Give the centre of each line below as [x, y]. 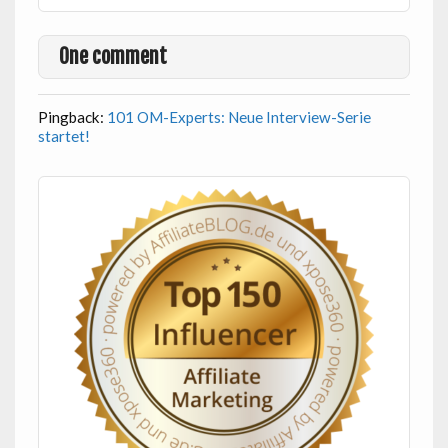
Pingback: [72, 116]
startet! [63, 135]
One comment [112, 57]
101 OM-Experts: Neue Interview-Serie [238, 116]
